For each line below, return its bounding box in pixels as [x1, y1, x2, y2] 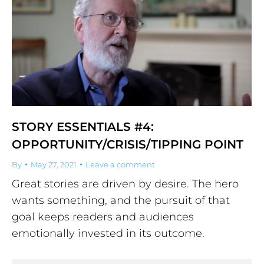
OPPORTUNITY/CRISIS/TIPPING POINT [12, 137, 243, 151]
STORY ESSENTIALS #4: [12, 119, 154, 134]
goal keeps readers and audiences [12, 210, 194, 223]
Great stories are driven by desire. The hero [12, 177, 239, 190]
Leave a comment [85, 159, 155, 169]
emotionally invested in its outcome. [12, 226, 204, 240]
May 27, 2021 [31, 159, 77, 169]
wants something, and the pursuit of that [12, 193, 230, 207]
